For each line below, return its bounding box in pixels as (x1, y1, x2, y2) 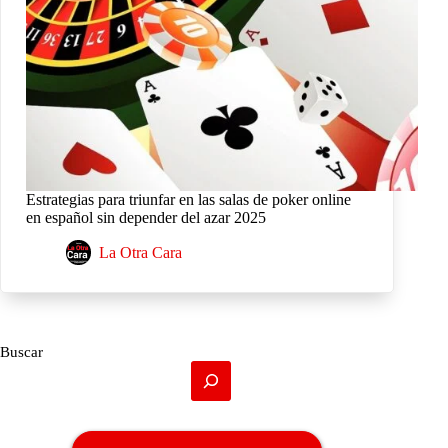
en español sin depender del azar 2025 (26, 209, 266, 227)
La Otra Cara (99, 244, 182, 262)
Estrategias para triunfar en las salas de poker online (26, 191, 351, 209)
